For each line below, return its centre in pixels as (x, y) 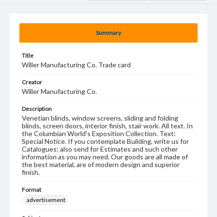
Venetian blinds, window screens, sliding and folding (100, 118)
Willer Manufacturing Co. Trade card (76, 65)
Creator (32, 82)
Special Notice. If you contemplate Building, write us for (105, 141)
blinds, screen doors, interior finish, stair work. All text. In (107, 126)
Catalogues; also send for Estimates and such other (100, 149)
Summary (108, 33)
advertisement (46, 200)
